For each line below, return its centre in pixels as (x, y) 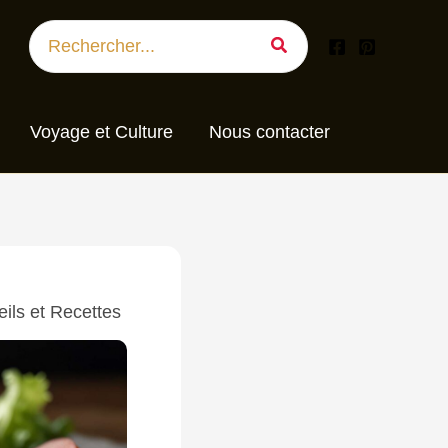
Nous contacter (270, 132)
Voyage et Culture (102, 132)
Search (57, 30)
